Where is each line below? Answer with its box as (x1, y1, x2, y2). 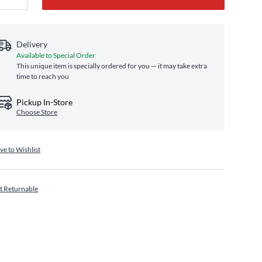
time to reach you (16, 72, 69, 81)
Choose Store (16, 108, 57, 116)
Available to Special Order (16, 51, 95, 60)
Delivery (16, 39, 47, 49)
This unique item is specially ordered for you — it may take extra (16, 61, 207, 70)
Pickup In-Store (16, 97, 73, 107)
